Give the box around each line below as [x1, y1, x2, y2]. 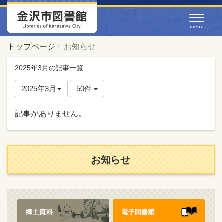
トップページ [7, 42, 55, 51]
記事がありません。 [15, 110, 86, 118]
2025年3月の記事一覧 [15, 64, 83, 72]
